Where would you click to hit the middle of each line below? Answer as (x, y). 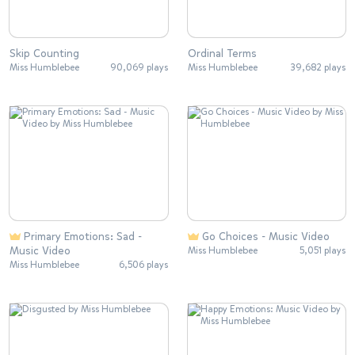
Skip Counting (44, 54)
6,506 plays (143, 265)
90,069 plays (139, 68)
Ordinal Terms (222, 54)
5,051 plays (323, 250)
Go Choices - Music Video (265, 237)
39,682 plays (318, 68)
